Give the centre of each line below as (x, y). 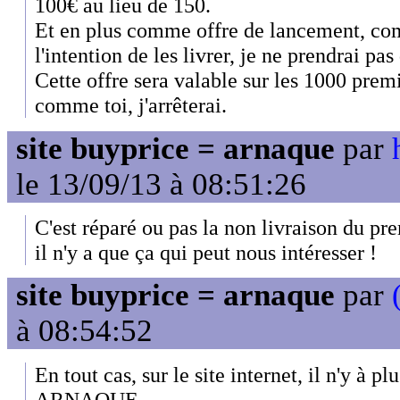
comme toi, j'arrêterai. (131, 105)
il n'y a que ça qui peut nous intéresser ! (206, 252)
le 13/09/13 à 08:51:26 (161, 184)
